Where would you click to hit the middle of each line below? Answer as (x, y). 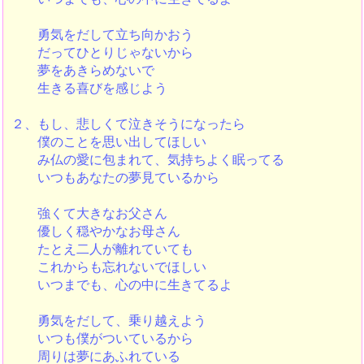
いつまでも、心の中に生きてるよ (121, 285)
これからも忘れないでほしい (108, 267)
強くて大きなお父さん (89, 213)
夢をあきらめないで (82, 70)
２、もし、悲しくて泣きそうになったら (128, 124)
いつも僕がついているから (102, 338)
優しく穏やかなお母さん (95, 231)
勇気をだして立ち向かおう (102, 35)
